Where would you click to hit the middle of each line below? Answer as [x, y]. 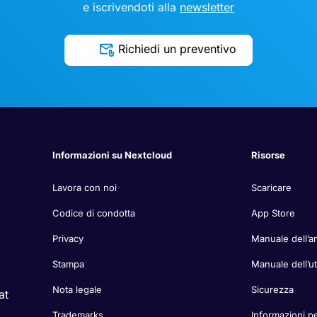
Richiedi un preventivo [177, 48]
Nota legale [77, 289]
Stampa [68, 264]
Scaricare [271, 187]
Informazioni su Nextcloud [112, 155]
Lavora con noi [84, 187]
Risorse [268, 155]
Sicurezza [272, 289]
